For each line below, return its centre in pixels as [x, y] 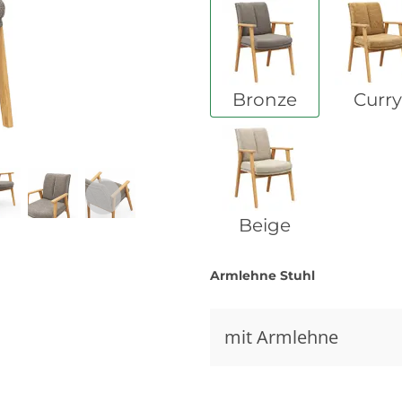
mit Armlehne [281, 337]
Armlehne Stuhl [262, 276]
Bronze [265, 100]
